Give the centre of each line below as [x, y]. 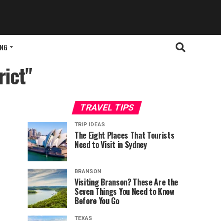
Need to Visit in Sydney [111, 145]
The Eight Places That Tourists [125, 135]
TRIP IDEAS [90, 125]
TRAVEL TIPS [107, 108]
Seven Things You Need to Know [125, 192]
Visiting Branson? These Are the [127, 182]
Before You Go [97, 201]
